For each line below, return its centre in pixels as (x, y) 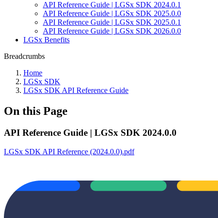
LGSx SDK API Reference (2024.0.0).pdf (69, 151)
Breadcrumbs (24, 56)
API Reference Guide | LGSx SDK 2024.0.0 (90, 132)
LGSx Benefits (46, 40)
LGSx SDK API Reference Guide (76, 90)
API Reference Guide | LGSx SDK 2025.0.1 (112, 22)
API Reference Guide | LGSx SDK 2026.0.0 (112, 31)
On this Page (36, 111)
